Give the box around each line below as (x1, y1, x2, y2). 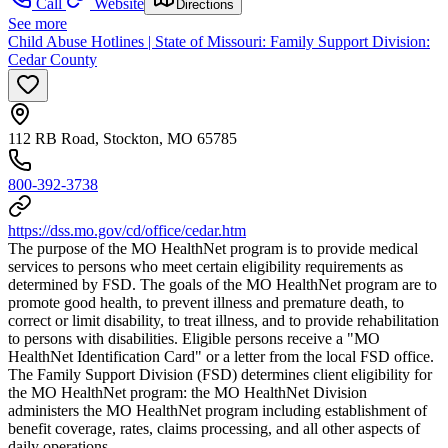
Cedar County (8, 51, 97, 69)
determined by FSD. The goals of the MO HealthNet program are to (8, 276, 437, 294)
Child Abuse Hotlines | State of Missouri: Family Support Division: (8, 33, 430, 51)
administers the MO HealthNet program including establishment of (8, 402, 427, 420)
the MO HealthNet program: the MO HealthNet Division (8, 384, 367, 402)
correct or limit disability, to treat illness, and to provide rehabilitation (8, 312, 439, 330)
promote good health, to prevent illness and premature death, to (8, 294, 404, 312)
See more (8, 15, 67, 33)
